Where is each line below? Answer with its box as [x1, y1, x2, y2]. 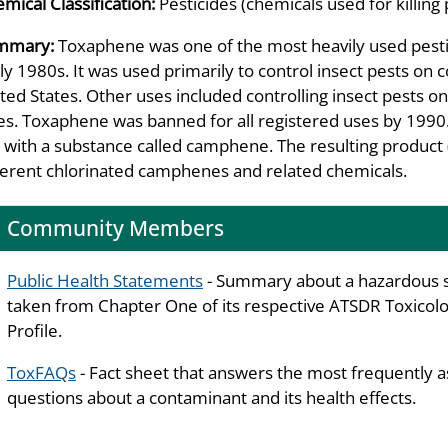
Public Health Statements [7, 268, 203, 292]
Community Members [7, 213, 224, 243]
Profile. [7, 318, 62, 342]
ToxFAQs [7, 360, 76, 384]
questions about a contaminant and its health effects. [7, 385, 416, 409]
